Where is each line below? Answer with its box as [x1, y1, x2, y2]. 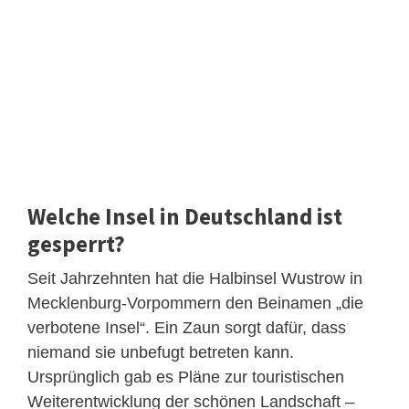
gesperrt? [27, 228, 125, 258]
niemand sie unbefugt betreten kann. [27, 342, 294, 362]
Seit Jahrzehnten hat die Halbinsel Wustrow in [27, 268, 362, 288]
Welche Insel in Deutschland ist [27, 201, 342, 231]
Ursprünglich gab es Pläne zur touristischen [27, 367, 344, 386]
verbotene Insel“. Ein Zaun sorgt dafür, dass [27, 318, 346, 337]
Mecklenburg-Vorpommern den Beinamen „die [27, 293, 363, 312]
